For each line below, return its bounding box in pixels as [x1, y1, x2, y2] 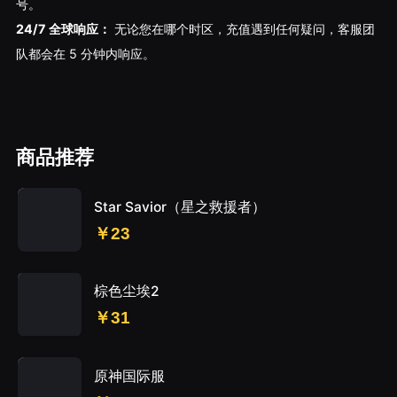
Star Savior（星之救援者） [94, 198, 267, 215]
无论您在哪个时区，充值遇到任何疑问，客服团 [110, 20, 375, 36]
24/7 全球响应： [15, 20, 111, 36]
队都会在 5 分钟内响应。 [15, 45, 155, 61]
